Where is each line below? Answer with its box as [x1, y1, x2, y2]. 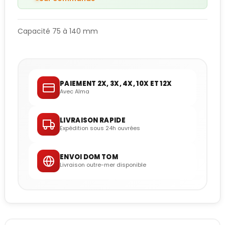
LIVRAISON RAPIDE [60, 116, 126, 126]
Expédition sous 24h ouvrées [60, 124, 140, 133]
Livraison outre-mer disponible [60, 161, 146, 169]
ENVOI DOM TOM [60, 152, 118, 162]
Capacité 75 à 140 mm [18, 26, 98, 37]
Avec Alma [60, 87, 89, 96]
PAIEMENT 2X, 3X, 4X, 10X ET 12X [60, 79, 172, 89]
